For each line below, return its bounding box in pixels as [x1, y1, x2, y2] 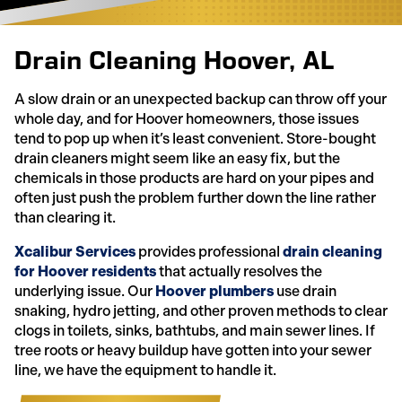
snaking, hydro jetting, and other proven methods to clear [14, 302, 388, 320]
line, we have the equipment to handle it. [14, 362, 276, 380]
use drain [274, 283, 336, 301]
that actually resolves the [156, 263, 322, 281]
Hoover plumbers [155, 283, 274, 301]
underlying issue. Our [14, 283, 155, 301]
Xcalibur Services [14, 243, 135, 261]
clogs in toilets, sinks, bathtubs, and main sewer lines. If [14, 322, 375, 340]
